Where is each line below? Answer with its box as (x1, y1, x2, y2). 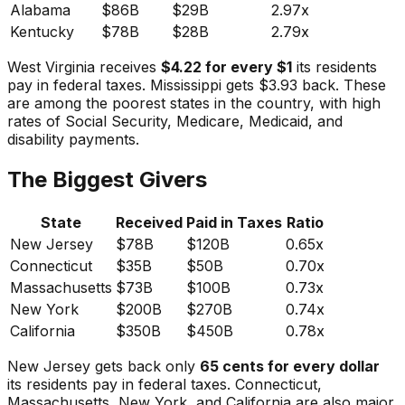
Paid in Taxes (186, 212, 282, 231)
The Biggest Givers (7, 165, 207, 193)
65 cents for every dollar (200, 356, 380, 375)
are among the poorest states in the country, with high (7, 93, 381, 112)
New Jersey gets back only (7, 356, 200, 375)
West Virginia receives (7, 57, 161, 76)
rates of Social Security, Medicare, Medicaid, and (7, 111, 343, 130)
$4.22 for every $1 (161, 57, 292, 76)
